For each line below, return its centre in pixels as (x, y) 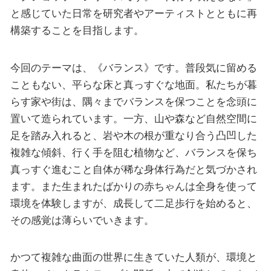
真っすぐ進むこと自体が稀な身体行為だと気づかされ (133, 169)
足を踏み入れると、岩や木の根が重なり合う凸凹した (133, 135)
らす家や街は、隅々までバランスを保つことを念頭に (133, 101)
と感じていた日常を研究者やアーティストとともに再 (133, 14)
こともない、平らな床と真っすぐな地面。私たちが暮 (133, 84)
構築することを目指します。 (77, 31)
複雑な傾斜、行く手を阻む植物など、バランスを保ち (133, 152)
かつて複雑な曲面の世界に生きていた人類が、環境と (133, 257)
